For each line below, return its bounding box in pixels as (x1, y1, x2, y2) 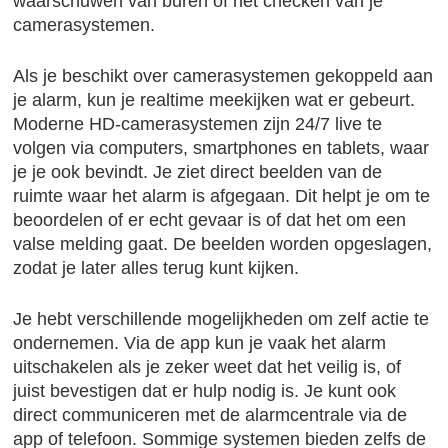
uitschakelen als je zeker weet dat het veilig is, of (13, 357, 402, 377)
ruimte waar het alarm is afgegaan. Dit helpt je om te (13, 186, 431, 206)
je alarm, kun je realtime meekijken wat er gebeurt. (13, 90, 416, 110)
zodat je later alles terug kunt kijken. (13, 258, 300, 278)
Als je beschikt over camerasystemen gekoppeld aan (13, 66, 434, 86)
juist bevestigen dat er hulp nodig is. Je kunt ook (13, 381, 397, 401)
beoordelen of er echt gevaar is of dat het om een (13, 210, 407, 230)
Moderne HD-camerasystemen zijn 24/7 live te (13, 114, 383, 134)
